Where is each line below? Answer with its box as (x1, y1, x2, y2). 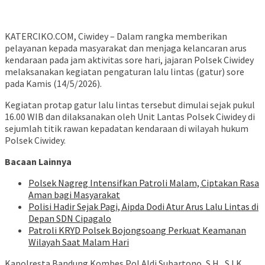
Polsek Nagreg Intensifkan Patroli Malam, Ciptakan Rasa (28, 177, 259, 189)
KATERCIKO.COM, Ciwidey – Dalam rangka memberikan (5, 30, 227, 43)
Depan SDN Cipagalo (28, 212, 111, 225)
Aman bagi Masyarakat (28, 189, 120, 201)
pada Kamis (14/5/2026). (5, 77, 102, 90)
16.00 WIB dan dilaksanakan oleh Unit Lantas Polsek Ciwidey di (5, 111, 255, 123)
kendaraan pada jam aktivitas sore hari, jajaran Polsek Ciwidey (5, 54, 254, 66)
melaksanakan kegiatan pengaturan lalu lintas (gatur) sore (5, 66, 244, 78)
